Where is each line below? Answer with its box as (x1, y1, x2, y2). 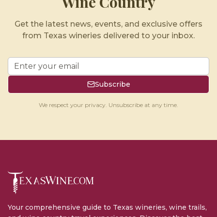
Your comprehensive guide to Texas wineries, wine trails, (8, 203, 207, 212)
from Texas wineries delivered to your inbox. (22, 31, 195, 40)
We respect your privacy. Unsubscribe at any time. (39, 101, 178, 108)
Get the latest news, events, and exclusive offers (15, 19, 202, 29)
